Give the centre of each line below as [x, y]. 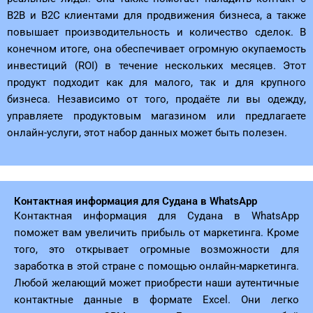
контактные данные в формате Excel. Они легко [156, 300]
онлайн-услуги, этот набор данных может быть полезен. [147, 132]
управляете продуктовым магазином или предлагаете [156, 116]
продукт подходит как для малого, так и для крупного [156, 82]
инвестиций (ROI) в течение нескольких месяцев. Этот [156, 65]
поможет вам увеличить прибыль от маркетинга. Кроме [156, 233]
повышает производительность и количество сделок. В [156, 32]
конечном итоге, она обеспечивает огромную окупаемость [156, 49]
